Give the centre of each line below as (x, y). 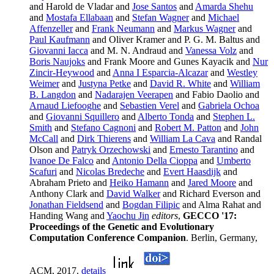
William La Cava (183, 139)
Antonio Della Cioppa (155, 161)
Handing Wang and (68, 216)
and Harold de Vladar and (81, 7)
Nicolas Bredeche (110, 172)
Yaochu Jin (128, 216)
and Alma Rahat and (220, 205)
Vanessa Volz (211, 51)
